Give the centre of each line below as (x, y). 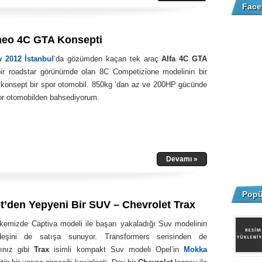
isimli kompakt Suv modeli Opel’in (116, 249)
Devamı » (182, 159)
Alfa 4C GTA (185, 59)
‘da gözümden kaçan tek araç (108, 59)
